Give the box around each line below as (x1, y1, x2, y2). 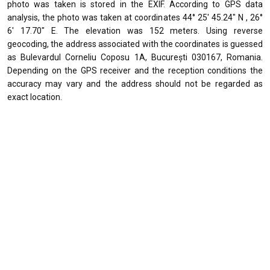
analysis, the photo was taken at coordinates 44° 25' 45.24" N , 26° (7, 13, 263, 22)
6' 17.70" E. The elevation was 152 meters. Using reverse (7, 26, 263, 36)
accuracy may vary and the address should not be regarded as (7, 79, 263, 89)
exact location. (7, 92, 62, 102)
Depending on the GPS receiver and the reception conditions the (7, 66, 263, 75)
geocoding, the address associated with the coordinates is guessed (7, 39, 263, 49)
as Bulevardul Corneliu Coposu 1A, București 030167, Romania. (7, 52, 263, 62)
